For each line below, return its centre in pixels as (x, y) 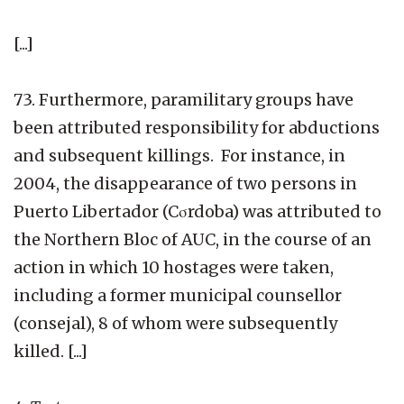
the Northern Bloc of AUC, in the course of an (193, 239)
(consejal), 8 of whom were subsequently (175, 323)
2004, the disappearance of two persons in (185, 183)
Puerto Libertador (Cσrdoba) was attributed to (197, 211)
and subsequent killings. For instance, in (179, 155)
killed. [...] (50, 351)
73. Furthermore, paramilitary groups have (184, 99)
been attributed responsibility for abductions (197, 127)
